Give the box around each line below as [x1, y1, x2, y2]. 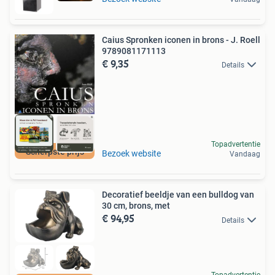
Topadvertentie [211, 140, 260, 149]
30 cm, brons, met [102, 201, 170, 211]
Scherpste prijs [25, 147, 84, 157]
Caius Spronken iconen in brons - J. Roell [102, 35, 260, 45]
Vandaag [230, 150, 260, 159]
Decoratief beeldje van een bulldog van [102, 190, 254, 200]
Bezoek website [102, 149, 161, 159]
